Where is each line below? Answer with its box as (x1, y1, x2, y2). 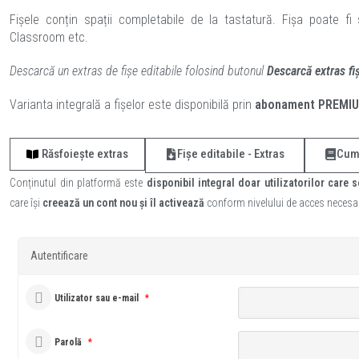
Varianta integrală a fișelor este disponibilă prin (10, 97, 256, 112)
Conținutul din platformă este (10, 176, 147, 189)
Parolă (54, 337, 83, 348)
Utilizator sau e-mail (54, 292, 139, 304)
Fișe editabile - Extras (177, 147, 285, 161)
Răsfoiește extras (42, 147, 129, 161)
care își (10, 196, 43, 209)
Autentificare (30, 249, 89, 262)
